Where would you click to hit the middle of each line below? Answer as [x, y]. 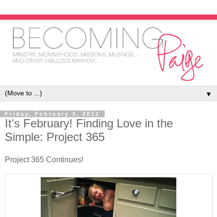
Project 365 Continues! [44, 160]
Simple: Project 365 [55, 137]
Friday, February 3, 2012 [52, 114]
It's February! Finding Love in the [89, 123]
